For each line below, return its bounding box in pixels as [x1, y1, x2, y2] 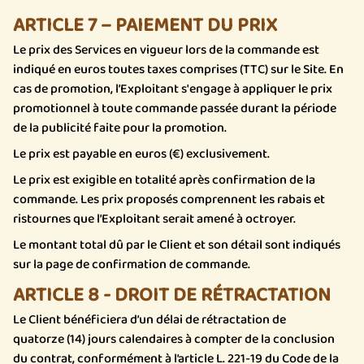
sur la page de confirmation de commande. [13, 254, 250, 275]
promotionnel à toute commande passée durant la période [13, 98, 336, 119]
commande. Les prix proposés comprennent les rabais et [13, 189, 325, 210]
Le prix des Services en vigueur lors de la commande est [13, 40, 319, 60]
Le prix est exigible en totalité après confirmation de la [13, 170, 315, 190]
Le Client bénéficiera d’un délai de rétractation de [13, 310, 286, 330]
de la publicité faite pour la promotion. [13, 118, 227, 138]
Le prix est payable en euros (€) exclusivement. [13, 144, 270, 164]
